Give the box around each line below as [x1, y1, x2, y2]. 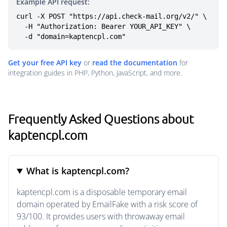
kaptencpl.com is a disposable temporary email [17, 186, 187, 198]
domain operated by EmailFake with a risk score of [17, 199, 198, 210]
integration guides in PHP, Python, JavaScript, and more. [8, 68, 182, 78]
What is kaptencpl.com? [26, 165, 130, 177]
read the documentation [92, 58, 177, 67]
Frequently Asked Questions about [8, 111, 194, 126]
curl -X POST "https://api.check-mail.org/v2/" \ [16, 12, 207, 20]
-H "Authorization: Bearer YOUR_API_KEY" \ [16, 22, 24, 30]
